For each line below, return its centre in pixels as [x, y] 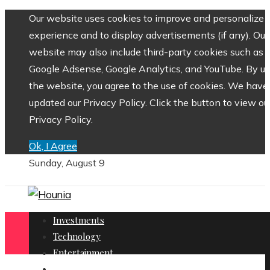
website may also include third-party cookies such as [146, 52]
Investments [79, 220]
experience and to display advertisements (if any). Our [149, 35]
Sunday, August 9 [67, 163]
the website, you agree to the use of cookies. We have [149, 86]
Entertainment [83, 253]
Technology [77, 236]
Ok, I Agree [53, 146]
